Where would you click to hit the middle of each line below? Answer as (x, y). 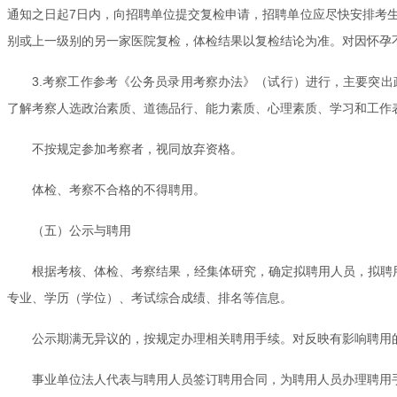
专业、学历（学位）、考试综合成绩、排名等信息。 (150, 297)
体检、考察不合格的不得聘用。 (119, 189)
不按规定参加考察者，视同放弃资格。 (137, 148)
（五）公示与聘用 (82, 230)
